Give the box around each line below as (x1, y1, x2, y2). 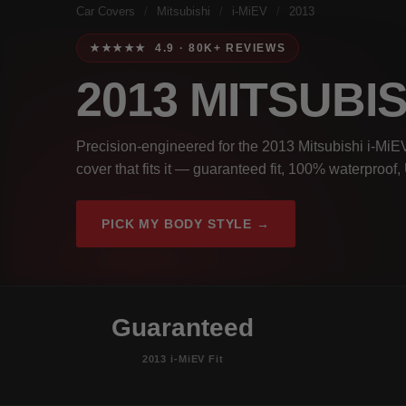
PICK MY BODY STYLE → (101, 216, 270, 231)
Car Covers (76, 5, 135, 18)
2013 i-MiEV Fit (141, 353, 224, 364)
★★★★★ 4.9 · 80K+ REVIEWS (90, 42, 286, 53)
